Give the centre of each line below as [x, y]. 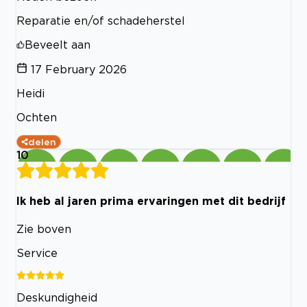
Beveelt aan [58, 45]
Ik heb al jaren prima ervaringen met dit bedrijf [151, 201]
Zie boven [44, 229]
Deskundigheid [57, 297]
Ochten [37, 118]
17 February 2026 [79, 70]
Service [37, 253]
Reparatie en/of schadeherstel [101, 21]
